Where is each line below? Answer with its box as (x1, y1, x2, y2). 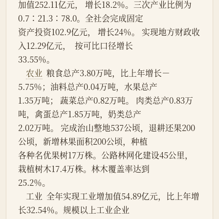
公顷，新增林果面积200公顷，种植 (18, 135, 148, 148)
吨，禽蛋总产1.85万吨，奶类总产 (18, 108, 141, 120)
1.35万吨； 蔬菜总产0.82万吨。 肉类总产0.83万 (18, 94, 193, 107)
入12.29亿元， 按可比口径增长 (18, 40, 133, 52)
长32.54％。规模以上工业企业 (18, 204, 130, 216)
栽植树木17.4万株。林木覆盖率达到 (18, 163, 150, 175)
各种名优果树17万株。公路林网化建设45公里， (18, 149, 193, 161)
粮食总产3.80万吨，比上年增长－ (43, 67, 170, 79)
